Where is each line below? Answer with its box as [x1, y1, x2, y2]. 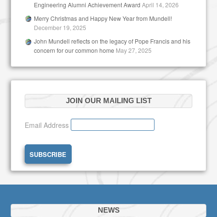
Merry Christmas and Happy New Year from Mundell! [33, 14, 172, 23]
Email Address [25, 120, 71, 130]
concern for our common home [33, 46, 114, 55]
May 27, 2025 [115, 46, 152, 55]
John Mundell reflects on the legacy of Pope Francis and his [33, 37, 190, 46]
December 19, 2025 [33, 23, 86, 32]
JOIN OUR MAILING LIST [65, 96, 152, 105]
